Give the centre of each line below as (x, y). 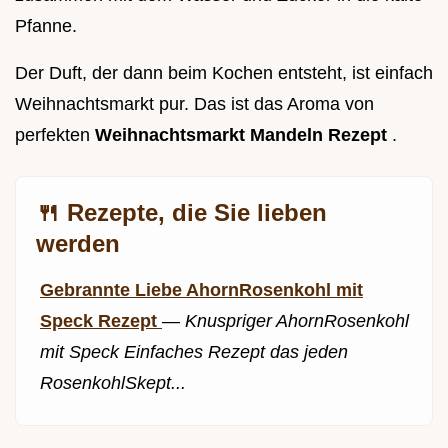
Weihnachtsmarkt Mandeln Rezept (243, 135)
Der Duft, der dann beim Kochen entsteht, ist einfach (224, 73)
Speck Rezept (101, 321)
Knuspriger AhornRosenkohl (297, 321)
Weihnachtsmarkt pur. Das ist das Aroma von (194, 104)
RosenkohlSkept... (113, 383)
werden (78, 244)
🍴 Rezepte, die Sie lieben (181, 213)
